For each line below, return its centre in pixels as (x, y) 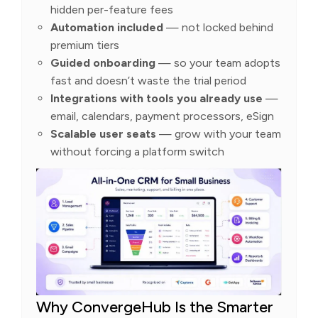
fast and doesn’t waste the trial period (148, 81)
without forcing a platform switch (137, 152)
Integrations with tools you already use (157, 99)
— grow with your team (219, 134)
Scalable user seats (103, 134)
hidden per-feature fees (112, 10)
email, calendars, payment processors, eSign (162, 116)
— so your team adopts (218, 63)
